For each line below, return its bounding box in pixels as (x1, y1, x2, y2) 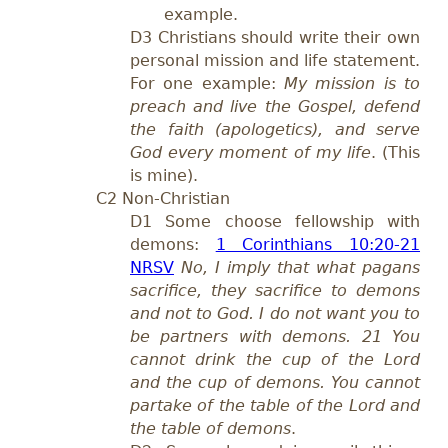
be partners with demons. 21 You (130, 327, 420, 347)
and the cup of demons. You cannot (130, 373, 420, 393)
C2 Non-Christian (96, 189, 230, 209)
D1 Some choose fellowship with (130, 212, 420, 232)
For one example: (130, 74, 284, 94)
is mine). (130, 166, 198, 186)
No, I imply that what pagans (181, 258, 420, 278)
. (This (370, 143, 421, 163)
